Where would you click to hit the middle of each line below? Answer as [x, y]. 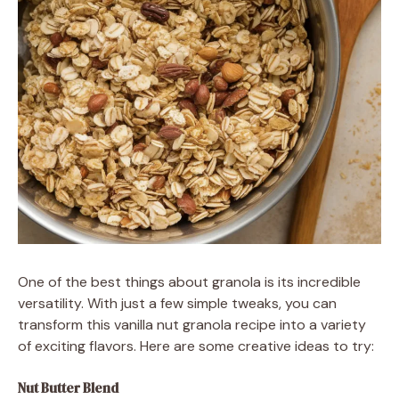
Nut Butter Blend [68, 388]
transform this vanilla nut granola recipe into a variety [192, 325]
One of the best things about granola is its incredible [189, 282]
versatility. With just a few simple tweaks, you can [177, 303]
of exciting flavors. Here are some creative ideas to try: [196, 346]
